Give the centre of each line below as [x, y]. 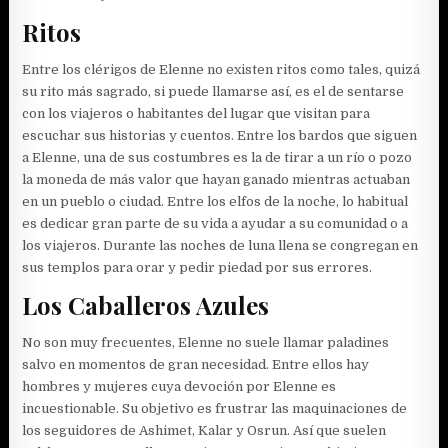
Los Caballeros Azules [146, 305]
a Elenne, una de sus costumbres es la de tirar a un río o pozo [217, 157]
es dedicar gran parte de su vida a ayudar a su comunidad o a [215, 223]
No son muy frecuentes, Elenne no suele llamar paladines [206, 342]
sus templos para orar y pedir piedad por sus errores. [197, 267]
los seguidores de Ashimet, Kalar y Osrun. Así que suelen [204, 430]
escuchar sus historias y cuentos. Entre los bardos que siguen [220, 135]
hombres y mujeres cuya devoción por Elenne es [179, 386]
